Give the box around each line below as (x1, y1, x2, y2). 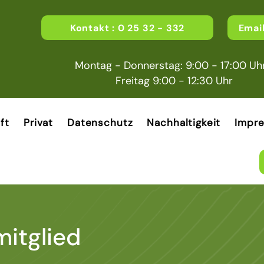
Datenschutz (67, 116, 133, 129)
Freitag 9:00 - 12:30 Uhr (109, 74, 233, 88)
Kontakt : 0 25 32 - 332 (70, 21, 185, 34)
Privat (23, 116, 54, 129)
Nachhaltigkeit (147, 116, 221, 129)
